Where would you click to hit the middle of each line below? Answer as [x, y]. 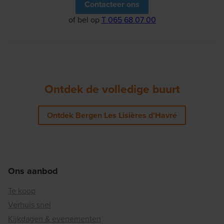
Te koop [22, 190]
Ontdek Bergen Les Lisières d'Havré [112, 115]
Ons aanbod [33, 171]
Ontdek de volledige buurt [112, 89]
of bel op [85, 19]
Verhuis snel [29, 204]
